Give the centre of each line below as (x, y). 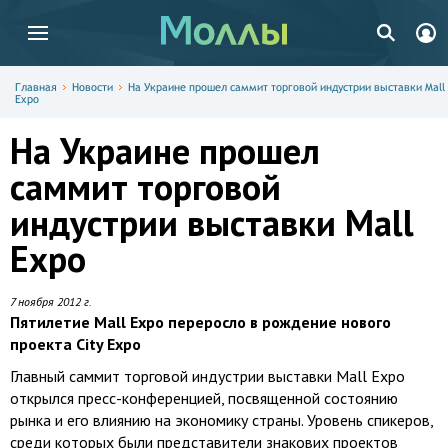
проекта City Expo (75, 344)
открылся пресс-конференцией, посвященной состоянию (204, 398)
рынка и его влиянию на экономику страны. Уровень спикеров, (221, 420)
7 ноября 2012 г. (51, 301)
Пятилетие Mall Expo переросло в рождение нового (200, 322)
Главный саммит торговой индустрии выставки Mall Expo (207, 376)
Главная (36, 87)
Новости (92, 87)
